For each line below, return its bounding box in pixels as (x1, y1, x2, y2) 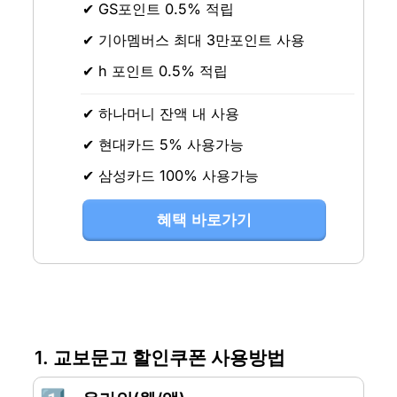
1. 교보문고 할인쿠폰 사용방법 (34, 346, 285, 370)
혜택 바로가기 (156, 211, 252, 229)
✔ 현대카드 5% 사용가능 (82, 135, 244, 153)
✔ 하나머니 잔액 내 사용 (82, 104, 239, 122)
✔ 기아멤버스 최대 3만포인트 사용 (82, 30, 305, 49)
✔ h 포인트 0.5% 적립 (82, 61, 228, 80)
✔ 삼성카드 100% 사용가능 (82, 166, 259, 184)
